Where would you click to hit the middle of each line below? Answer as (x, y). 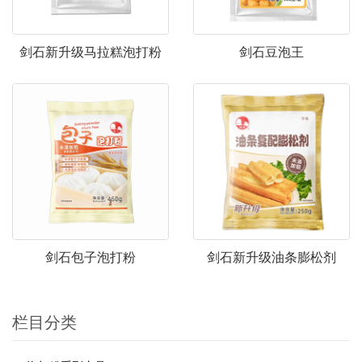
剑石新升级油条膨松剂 (271, 257)
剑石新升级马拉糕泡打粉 (90, 52)
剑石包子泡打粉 (90, 257)
